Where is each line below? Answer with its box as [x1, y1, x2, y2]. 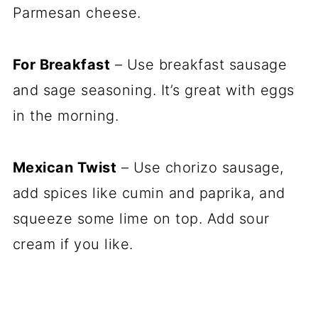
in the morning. [12, 106, 119, 124]
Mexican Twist [12, 158, 117, 176]
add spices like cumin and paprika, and [12, 184, 285, 202]
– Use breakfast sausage [110, 55, 287, 73]
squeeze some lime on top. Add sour [12, 209, 270, 227]
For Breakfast [12, 55, 111, 73]
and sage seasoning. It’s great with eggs [12, 81, 295, 99]
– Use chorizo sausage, [116, 158, 284, 176]
